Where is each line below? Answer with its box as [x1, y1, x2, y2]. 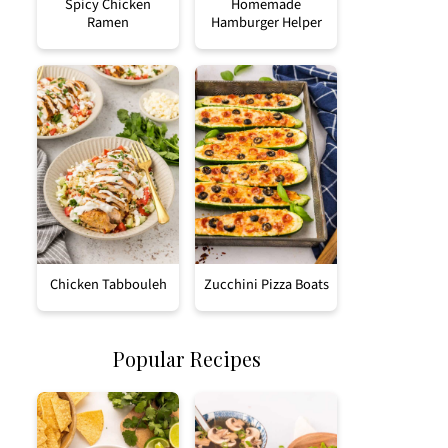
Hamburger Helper [210, 12, 322, 34]
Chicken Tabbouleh [49, 273, 167, 295]
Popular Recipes [113, 345, 261, 372]
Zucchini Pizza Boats [203, 273, 329, 295]
